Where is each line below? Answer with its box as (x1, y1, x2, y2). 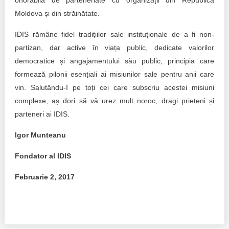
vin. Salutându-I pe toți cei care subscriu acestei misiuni (14, 83, 215, 91)
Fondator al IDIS (14, 152, 71, 160)
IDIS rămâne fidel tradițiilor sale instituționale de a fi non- (14, 30, 215, 38)
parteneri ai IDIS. (14, 110, 70, 118)
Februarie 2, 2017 (14, 173, 75, 181)
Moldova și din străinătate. (14, 9, 100, 17)
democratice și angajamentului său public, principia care (14, 57, 215, 65)
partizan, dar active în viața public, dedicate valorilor (14, 43, 215, 52)
